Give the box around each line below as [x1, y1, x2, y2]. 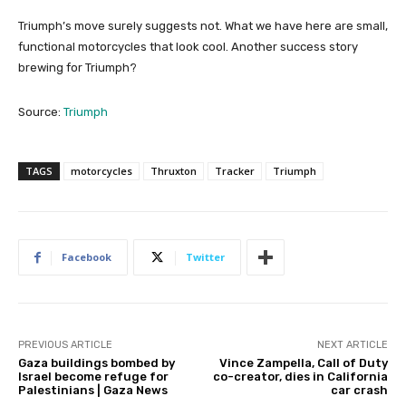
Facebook [62, 250, 111, 265]
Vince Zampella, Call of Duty [218, 356, 388, 371]
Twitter [186, 250, 225, 265]
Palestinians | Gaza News [18, 383, 168, 398]
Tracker [215, 164, 255, 179]
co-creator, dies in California [212, 370, 388, 384]
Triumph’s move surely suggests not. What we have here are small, [18, 19, 388, 34]
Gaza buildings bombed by [18, 356, 175, 371]
